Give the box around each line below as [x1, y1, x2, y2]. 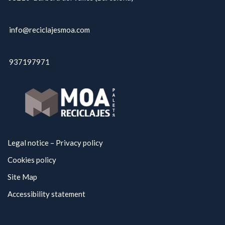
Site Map [8, 172, 37, 181]
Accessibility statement [8, 189, 85, 198]
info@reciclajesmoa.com [9, 25, 90, 34]
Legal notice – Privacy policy [8, 138, 103, 147]
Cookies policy [8, 155, 56, 164]
